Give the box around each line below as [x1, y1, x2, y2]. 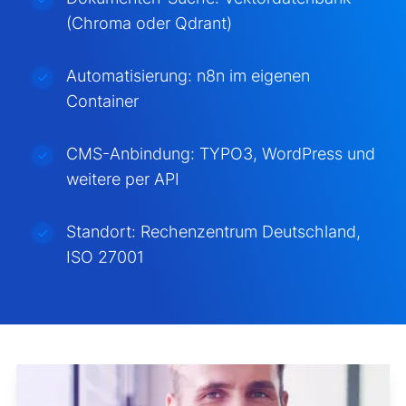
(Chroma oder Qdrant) [65, 13, 232, 33]
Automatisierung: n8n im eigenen [65, 65, 310, 85]
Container [65, 91, 139, 111]
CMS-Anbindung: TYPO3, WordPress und [65, 143, 375, 163]
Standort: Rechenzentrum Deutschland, [65, 221, 361, 241]
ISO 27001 [65, 246, 144, 266]
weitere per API [65, 169, 179, 188]
